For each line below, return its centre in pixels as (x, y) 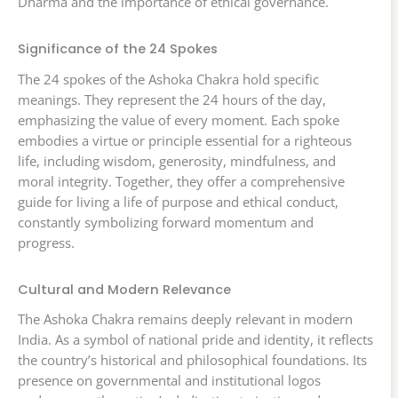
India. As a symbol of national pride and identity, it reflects (195, 339)
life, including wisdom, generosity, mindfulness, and (177, 160)
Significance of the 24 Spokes (118, 49)
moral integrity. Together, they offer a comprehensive (181, 181)
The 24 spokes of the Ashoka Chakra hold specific (168, 79)
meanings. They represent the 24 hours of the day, (172, 99)
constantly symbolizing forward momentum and (166, 222)
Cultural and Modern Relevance (124, 289)
